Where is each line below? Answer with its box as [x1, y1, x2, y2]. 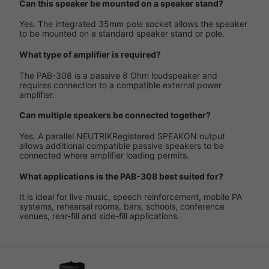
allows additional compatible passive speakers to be [19, 140, 224, 151]
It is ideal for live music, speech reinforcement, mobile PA [19, 192, 242, 202]
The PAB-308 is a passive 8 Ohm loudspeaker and [19, 70, 217, 80]
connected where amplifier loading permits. [19, 150, 189, 160]
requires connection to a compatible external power [19, 79, 222, 90]
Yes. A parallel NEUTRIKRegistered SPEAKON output [19, 130, 225, 141]
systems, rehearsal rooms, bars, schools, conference [19, 201, 225, 212]
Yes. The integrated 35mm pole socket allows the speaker [19, 19, 247, 29]
